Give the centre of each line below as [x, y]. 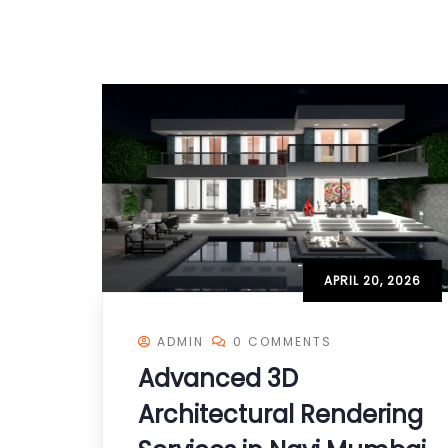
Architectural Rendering [280, 415]
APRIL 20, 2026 [372, 281]
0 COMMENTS [282, 342]
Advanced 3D [218, 379]
